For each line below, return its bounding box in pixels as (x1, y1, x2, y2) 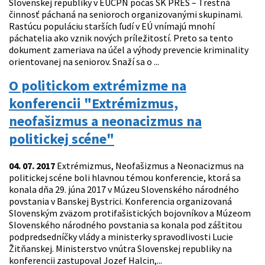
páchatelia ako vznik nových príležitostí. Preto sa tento (9, 32, 233, 44)
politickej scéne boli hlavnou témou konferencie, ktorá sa (9, 172, 241, 184)
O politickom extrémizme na (9, 76, 186, 95)
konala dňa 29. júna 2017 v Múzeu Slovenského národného (9, 183, 239, 196)
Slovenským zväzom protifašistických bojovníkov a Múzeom (9, 207, 251, 219)
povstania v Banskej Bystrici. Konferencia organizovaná (9, 195, 232, 208)
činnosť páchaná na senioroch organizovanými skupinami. (9, 8, 243, 21)
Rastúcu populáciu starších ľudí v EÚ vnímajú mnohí (9, 20, 215, 33)
